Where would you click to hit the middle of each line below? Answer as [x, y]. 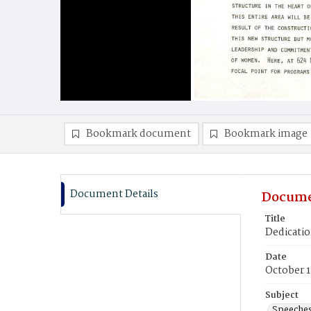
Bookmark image [266, 134]
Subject [282, 295]
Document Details [114, 194]
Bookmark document [138, 134]
